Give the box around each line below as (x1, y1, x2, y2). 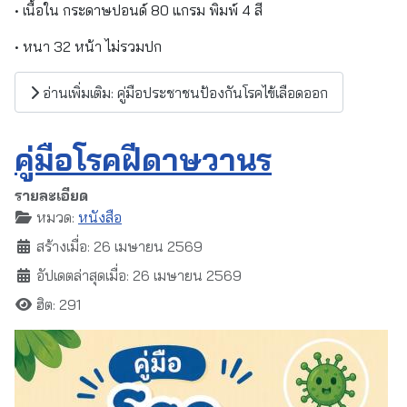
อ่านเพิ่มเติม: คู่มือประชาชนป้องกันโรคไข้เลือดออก (39, 83, 328, 102)
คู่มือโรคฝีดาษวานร (15, 141, 272, 179)
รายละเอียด (15, 186, 88, 205)
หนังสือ (78, 208, 122, 227)
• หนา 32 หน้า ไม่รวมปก (15, 37, 162, 56)
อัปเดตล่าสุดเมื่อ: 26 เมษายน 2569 (36, 266, 242, 285)
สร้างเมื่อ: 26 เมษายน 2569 (36, 237, 203, 256)
